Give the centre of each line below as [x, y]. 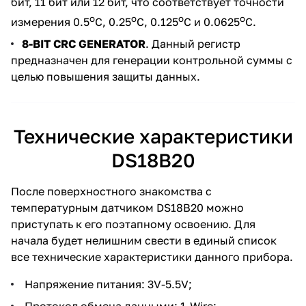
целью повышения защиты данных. [106, 77]
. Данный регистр [193, 44]
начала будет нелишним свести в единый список [144, 241]
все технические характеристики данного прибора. [152, 257]
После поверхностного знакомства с [111, 192]
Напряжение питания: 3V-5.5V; [107, 284]
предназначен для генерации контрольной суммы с [152, 60]
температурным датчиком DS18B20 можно [127, 208]
